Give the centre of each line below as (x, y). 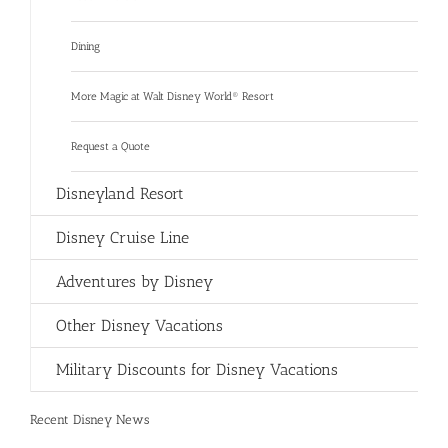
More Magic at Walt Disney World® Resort (172, 97)
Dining (85, 47)
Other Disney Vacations (139, 326)
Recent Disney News (89, 420)
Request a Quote (110, 147)
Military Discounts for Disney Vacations (197, 370)
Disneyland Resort (120, 194)
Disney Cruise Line (122, 238)
